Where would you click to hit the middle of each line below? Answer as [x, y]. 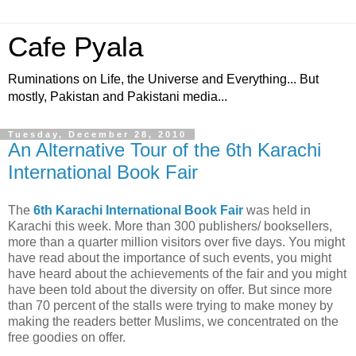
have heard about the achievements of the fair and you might [177, 273]
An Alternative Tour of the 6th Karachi [164, 150]
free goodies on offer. [67, 337]
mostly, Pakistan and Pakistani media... [118, 97]
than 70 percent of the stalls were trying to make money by [170, 305]
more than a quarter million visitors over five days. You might [176, 242]
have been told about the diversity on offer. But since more [170, 289]
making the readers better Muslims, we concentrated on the [173, 321]
